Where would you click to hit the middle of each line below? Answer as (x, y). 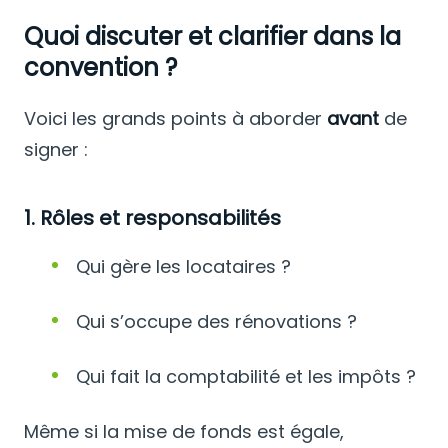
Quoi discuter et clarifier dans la (212, 36)
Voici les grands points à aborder (175, 118)
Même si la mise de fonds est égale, (184, 431)
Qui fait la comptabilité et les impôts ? (246, 376)
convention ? (100, 67)
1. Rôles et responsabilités (152, 217)
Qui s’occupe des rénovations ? (216, 321)
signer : (56, 149)
